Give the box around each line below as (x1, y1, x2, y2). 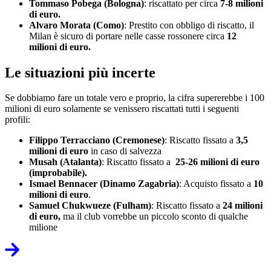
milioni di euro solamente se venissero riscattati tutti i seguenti (5, 103, 239, 114)
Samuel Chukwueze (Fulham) (29, 200, 151, 211)
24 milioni (223, 200, 263, 211)
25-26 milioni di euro (175, 157, 260, 168)
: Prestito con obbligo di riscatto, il (124, 19, 254, 30)
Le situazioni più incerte (5, 64, 159, 80)
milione (29, 222, 57, 233)
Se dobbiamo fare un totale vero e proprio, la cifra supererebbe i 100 (5, 93, 264, 103)
